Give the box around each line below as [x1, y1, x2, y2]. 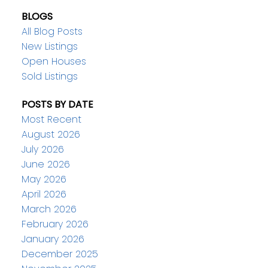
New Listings [21, 39, 78, 53]
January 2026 [21, 232, 84, 246]
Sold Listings [21, 69, 78, 83]
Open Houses [21, 54, 86, 68]
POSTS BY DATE [21, 97, 93, 111]
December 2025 [21, 246, 98, 261]
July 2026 [21, 142, 64, 156]
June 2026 [21, 157, 70, 171]
